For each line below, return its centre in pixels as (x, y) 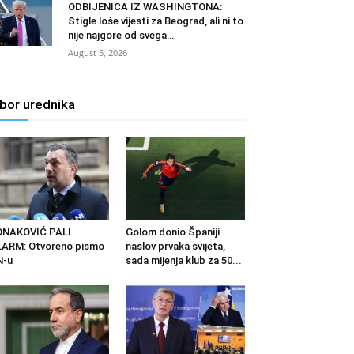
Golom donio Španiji (172, 232)
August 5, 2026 (98, 53)
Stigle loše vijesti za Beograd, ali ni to (156, 21)
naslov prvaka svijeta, (175, 246)
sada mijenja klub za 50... (183, 260)
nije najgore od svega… (121, 36)
